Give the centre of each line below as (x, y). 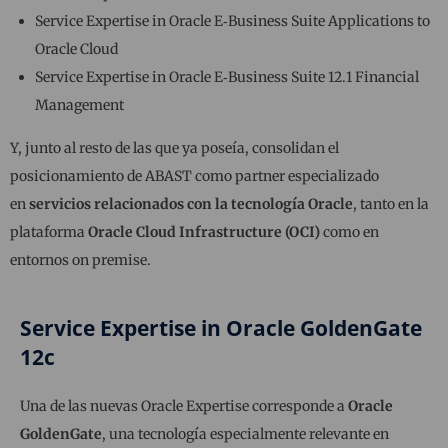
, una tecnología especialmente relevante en (245, 434)
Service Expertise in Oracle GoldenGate (221, 328)
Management (79, 105)
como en (349, 232)
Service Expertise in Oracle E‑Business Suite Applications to (232, 21)
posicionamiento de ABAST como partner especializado (194, 176)
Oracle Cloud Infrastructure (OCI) (204, 232)
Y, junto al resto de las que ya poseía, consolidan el (174, 148)
